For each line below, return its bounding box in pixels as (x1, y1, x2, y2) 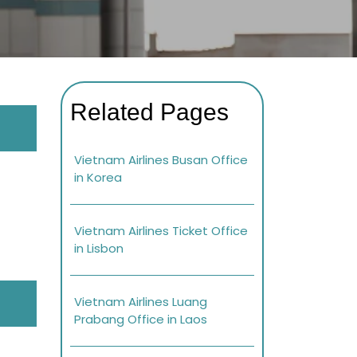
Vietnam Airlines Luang (74, 293, 207, 311)
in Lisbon (74, 240, 124, 257)
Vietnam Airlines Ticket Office (74, 222, 248, 240)
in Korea (74, 169, 122, 186)
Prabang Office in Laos (74, 311, 207, 328)
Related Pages (70, 99, 229, 126)
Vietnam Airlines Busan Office (74, 151, 248, 169)
